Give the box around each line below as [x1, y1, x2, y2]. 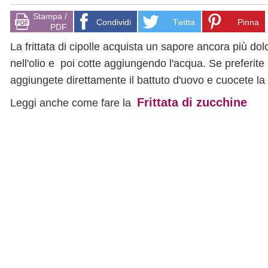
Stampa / [33, 11, 67, 21]
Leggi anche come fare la [10, 97, 137, 109]
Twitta [173, 17, 195, 27]
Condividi [96, 17, 131, 27]
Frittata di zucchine [137, 96, 247, 109]
